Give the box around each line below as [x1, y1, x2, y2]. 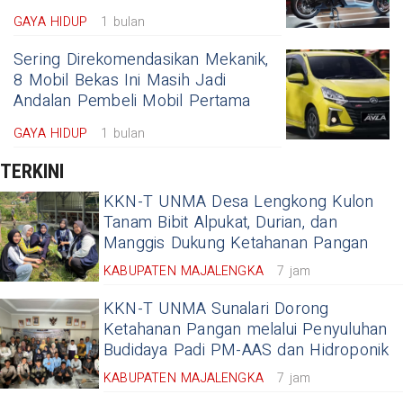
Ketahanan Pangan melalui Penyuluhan [103, 317, 388, 342]
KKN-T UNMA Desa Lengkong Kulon [103, 189, 374, 214]
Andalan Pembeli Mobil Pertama [13, 88, 251, 113]
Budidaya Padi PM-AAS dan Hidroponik [103, 337, 390, 363]
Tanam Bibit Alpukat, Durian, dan [103, 210, 337, 235]
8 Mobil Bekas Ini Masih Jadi [13, 67, 227, 93]
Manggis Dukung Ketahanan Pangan [103, 230, 369, 255]
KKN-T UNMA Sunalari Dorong [103, 296, 329, 321]
